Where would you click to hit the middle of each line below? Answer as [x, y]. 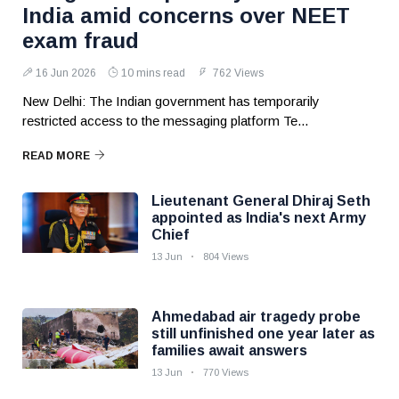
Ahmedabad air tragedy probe [256, 317]
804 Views [226, 256]
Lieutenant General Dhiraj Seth [261, 201]
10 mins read [153, 73]
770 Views [226, 372]
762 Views [237, 73]
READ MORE [56, 156]
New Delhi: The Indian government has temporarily [171, 101]
